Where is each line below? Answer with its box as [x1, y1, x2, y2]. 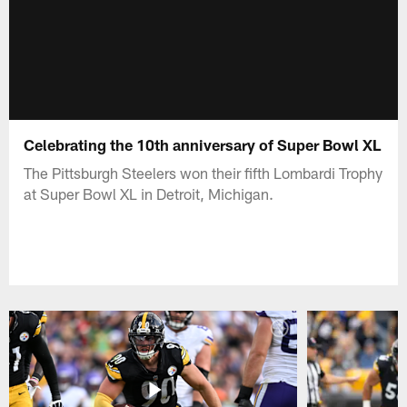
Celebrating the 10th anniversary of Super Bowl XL [24, 134, 382, 154]
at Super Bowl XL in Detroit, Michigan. [24, 184, 274, 203]
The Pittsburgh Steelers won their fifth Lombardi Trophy [24, 163, 383, 182]
